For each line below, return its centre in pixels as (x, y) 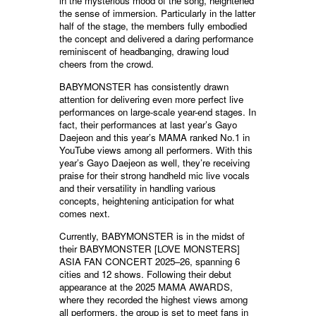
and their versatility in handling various (138, 188)
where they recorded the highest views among (153, 299)
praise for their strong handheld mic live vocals (154, 175)
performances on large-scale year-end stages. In (158, 111)
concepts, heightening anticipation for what (147, 200)
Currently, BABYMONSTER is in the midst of (152, 236)
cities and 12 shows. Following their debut (145, 274)
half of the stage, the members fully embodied (153, 25)
